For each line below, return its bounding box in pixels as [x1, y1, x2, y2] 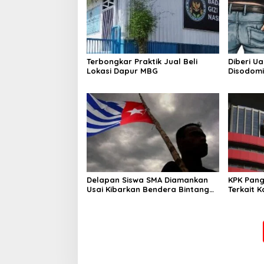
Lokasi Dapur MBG [87, 66, 158, 76]
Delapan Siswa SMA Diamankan [87, 174, 208, 184]
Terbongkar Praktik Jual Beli [87, 57, 197, 67]
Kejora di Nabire [87, 193, 151, 203]
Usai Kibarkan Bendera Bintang [87, 184, 209, 194]
